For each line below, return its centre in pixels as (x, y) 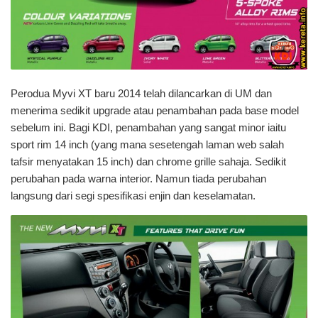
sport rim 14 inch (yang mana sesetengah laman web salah (147, 145)
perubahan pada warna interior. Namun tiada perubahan (138, 179)
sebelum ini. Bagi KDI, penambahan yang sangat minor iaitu (148, 128)
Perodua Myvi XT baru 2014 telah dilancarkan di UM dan (141, 94)
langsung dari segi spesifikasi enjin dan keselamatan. (133, 196)
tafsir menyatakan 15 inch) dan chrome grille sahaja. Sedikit (148, 162)
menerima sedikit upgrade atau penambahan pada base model (155, 111)
